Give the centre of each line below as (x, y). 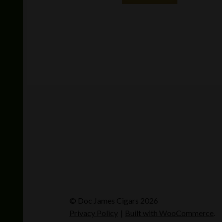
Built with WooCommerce (169, 213)
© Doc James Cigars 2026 (114, 200)
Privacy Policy (94, 213)
